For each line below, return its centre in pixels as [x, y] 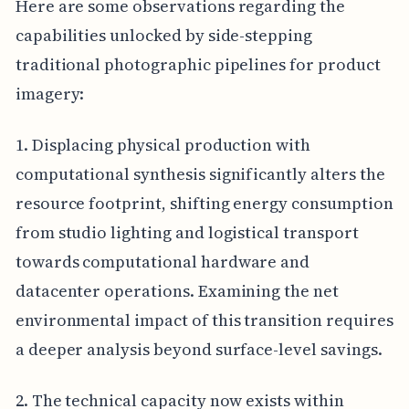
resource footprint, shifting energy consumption [204, 203]
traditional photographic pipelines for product [198, 64]
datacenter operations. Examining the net [177, 290]
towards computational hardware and [163, 261]
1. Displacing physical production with [163, 144]
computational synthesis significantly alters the [200, 173]
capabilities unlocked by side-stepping [163, 35]
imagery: [50, 93]
